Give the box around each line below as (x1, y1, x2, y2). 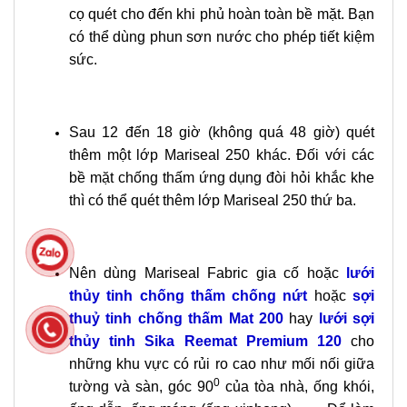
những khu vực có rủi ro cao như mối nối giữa (69, 356, 374, 372)
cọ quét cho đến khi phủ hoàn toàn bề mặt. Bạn (69, 6, 374, 22)
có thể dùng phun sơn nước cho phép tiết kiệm (69, 29, 374, 45)
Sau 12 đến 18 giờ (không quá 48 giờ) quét (69, 124, 374, 140)
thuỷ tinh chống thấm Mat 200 (69, 311, 283, 326)
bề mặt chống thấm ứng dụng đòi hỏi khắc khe (69, 170, 374, 185)
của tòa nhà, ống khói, (220, 379, 374, 394)
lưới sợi (318, 311, 374, 326)
